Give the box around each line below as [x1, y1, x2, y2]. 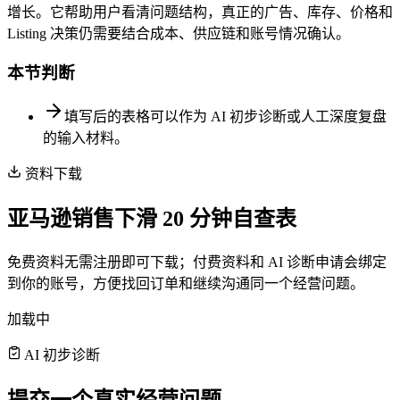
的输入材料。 [43, 130, 129, 146]
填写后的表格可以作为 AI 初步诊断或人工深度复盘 [64, 109, 387, 125]
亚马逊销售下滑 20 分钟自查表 [7, 207, 296, 231]
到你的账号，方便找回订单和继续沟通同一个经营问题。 [7, 276, 364, 291]
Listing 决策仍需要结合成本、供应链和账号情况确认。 [7, 25, 350, 41]
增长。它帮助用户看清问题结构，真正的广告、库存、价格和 [7, 4, 393, 20]
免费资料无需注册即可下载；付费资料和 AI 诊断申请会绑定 [7, 254, 387, 270]
